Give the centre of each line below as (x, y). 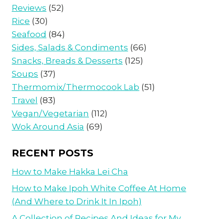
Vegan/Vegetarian (50, 113)
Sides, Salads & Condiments (70, 47)
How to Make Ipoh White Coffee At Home (99, 188)
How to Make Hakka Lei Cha (70, 172)
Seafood (29, 34)
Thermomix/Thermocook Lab (76, 87)
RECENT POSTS (53, 153)
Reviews (29, 8)
